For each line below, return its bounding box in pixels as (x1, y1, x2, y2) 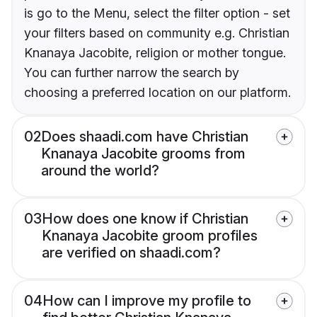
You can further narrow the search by (24, 65, 239, 81)
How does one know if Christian (42, 210, 248, 228)
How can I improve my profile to (42, 292, 251, 310)
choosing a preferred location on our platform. (24, 85, 291, 100)
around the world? (41, 162, 159, 180)
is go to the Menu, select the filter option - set (24, 6, 290, 21)
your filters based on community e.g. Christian (24, 25, 289, 41)
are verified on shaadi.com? (42, 244, 221, 262)
